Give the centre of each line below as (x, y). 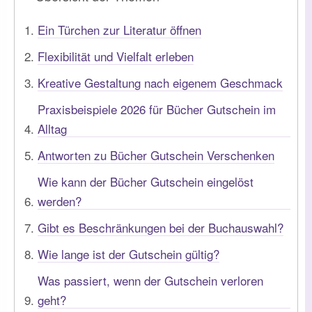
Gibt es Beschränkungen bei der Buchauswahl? (161, 227)
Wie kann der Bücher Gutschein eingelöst (146, 181)
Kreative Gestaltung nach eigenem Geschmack (160, 82)
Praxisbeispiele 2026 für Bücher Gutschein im (157, 109)
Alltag (52, 128)
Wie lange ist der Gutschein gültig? (128, 253)
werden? (60, 201)
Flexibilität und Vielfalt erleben (116, 56)
